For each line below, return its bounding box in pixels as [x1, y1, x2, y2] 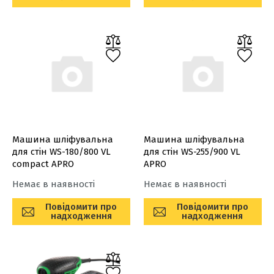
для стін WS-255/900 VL [143, 146, 240, 157]
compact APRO [12, 158, 74, 169]
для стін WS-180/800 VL [12, 146, 111, 157]
